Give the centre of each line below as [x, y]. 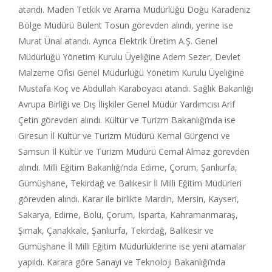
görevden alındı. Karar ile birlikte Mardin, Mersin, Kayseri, [129, 199]
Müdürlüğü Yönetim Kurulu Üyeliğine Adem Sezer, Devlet [129, 56]
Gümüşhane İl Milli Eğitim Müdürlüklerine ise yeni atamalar [132, 246]
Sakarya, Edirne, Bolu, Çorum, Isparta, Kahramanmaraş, [128, 214]
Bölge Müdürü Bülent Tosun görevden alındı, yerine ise [126, 25]
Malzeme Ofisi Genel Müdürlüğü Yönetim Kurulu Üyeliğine [131, 72]
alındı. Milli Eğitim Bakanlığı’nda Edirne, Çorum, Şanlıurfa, [128, 167]
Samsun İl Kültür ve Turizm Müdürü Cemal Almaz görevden [134, 151]
